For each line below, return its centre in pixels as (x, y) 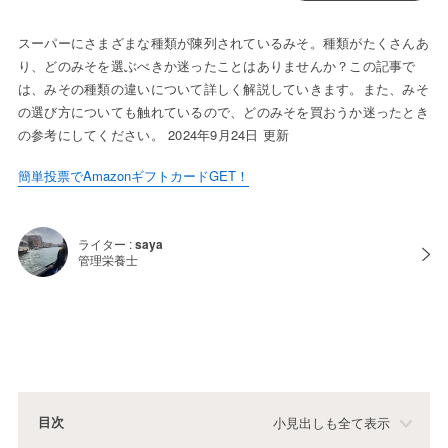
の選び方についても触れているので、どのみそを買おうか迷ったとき (223, 112)
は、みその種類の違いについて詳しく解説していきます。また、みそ (223, 89)
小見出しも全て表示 (332, 423)
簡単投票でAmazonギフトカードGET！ (133, 176)
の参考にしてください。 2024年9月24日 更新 (153, 135)
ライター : (106, 244)
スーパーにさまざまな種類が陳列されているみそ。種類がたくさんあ (223, 43)
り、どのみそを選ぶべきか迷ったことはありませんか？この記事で (216, 66)
